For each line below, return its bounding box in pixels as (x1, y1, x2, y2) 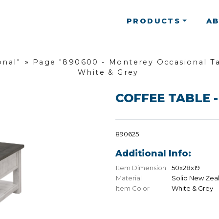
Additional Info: (115, 148, 191, 159)
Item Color (116, 184, 150, 193)
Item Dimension (116, 164, 166, 172)
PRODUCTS (127, 16, 181, 25)
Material (116, 174, 142, 182)
